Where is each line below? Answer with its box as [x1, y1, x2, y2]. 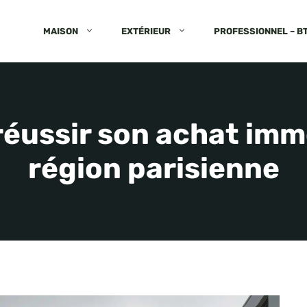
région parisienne [27, 151, 280, 186]
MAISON [43, 25, 78, 36]
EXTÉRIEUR [121, 25, 171, 36]
